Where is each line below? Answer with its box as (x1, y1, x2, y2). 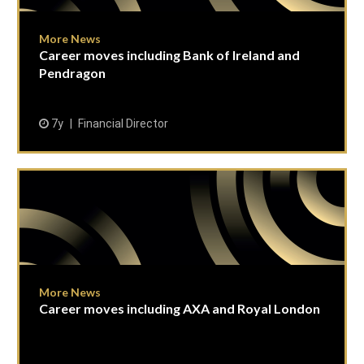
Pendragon (39, 65, 106, 80)
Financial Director (78, 117, 168, 130)
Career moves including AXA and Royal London (39, 301, 320, 316)
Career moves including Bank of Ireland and (39, 47, 300, 63)
